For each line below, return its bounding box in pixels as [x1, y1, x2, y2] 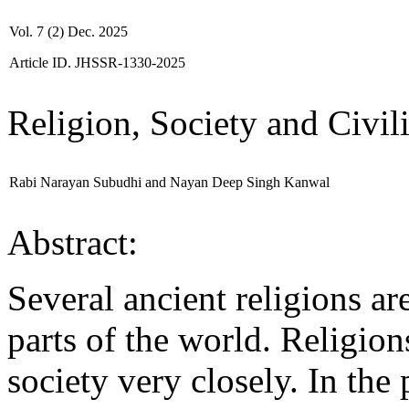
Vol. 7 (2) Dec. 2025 [9, 24, 128, 39]
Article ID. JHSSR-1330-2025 [9, 55, 185, 70]
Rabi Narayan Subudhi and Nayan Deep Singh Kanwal [9, 174, 330, 190]
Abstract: [7, 223, 138, 262]
